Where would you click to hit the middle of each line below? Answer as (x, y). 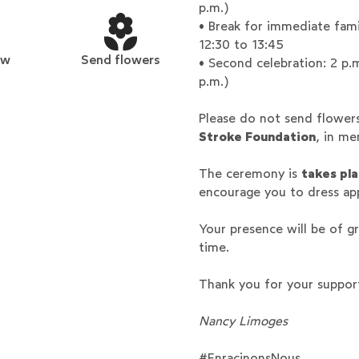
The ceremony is (250, 173)
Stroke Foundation (257, 136)
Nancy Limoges (243, 321)
